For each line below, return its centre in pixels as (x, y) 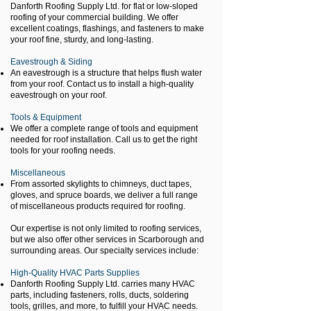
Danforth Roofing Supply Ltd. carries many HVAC (103, 284)
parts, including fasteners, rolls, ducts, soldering (100, 295)
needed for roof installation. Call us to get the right (104, 140)
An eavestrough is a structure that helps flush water (106, 73)
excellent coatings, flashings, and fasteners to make (107, 28)
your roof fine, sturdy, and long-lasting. (82, 40)
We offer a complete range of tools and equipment (104, 128)
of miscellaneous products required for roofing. (98, 206)
